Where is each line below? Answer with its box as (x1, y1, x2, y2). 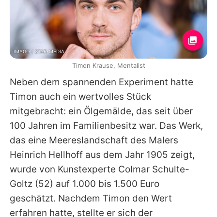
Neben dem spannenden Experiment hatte (10, 77, 193, 88)
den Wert (130, 193, 172, 204)
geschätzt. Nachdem (10, 193, 103, 204)
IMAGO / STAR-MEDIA (14, 48, 64, 55)
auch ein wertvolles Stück (37, 91, 151, 103)
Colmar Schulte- (118, 164, 189, 175)
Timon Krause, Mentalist (72, 62, 145, 70)
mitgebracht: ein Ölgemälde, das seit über (10, 106, 193, 117)
